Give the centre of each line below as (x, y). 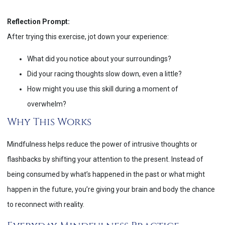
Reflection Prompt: (38, 21)
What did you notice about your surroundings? (99, 59)
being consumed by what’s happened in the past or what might (106, 175)
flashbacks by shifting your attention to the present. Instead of (105, 159)
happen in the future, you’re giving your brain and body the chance (111, 190)
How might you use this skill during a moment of (103, 89)
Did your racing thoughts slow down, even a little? (104, 74)
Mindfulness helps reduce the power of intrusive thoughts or (102, 144)
